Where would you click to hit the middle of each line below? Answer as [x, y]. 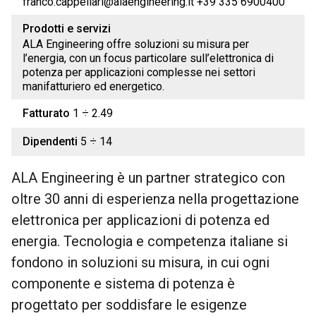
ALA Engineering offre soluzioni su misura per [136, 44]
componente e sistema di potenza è [123, 284]
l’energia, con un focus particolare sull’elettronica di [148, 58]
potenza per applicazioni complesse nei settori [139, 72]
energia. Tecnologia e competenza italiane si [150, 241]
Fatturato [48, 113]
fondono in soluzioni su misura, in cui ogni [140, 262]
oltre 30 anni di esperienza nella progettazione [155, 199]
